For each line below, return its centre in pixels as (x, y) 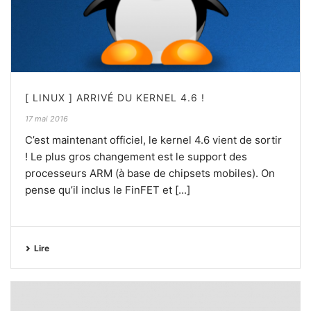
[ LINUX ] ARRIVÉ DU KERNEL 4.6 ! (115, 97)
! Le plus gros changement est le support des (136, 156)
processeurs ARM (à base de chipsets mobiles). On (150, 173)
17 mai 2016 (47, 118)
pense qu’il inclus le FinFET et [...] (108, 190)
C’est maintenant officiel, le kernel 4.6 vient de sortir (153, 140)
